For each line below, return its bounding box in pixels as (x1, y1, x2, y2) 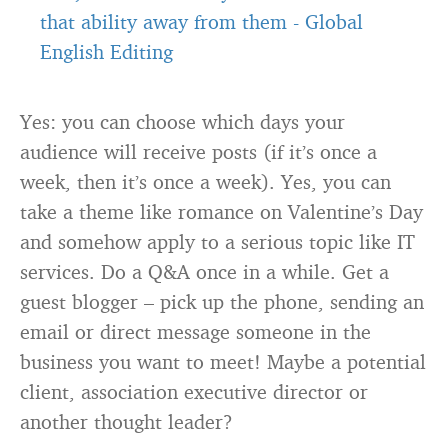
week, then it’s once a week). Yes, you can (20, 169, 391, 194)
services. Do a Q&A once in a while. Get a (20, 259, 389, 284)
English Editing (40, 39, 173, 64)
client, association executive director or (20, 379, 368, 404)
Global (305, 9, 363, 34)
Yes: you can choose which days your (20, 109, 345, 134)
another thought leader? (20, 409, 233, 434)
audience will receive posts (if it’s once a (20, 139, 377, 164)
